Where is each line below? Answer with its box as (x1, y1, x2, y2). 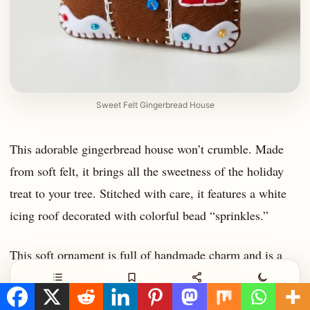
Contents (33, 286, 84, 300)
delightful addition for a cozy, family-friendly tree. (10, 268, 264, 286)
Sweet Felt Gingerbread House (95, 100, 215, 111)
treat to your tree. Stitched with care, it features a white (10, 184, 286, 201)
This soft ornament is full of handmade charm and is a (10, 246, 282, 264)
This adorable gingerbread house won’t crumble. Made (10, 140, 284, 157)
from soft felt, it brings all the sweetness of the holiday (10, 162, 284, 179)
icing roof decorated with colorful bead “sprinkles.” (10, 206, 268, 224)
